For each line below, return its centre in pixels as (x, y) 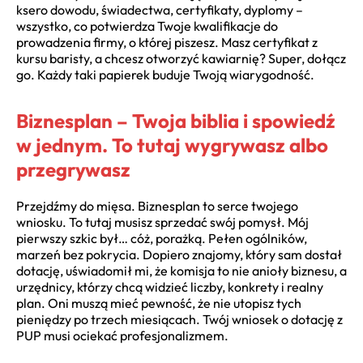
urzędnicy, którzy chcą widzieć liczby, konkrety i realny (170, 286)
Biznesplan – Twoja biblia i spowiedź (176, 120)
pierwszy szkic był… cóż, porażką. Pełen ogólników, (162, 238)
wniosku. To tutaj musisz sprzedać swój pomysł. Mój (162, 222)
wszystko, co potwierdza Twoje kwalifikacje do (147, 26)
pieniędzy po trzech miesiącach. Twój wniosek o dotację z (179, 319)
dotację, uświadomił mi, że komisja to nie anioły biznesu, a (181, 270)
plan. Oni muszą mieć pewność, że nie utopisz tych (159, 303)
